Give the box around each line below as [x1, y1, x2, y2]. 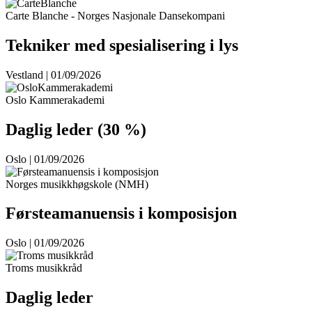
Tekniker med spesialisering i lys [6, 36, 238, 54]
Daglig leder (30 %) [6, 120, 146, 139]
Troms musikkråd [6, 262, 82, 274]
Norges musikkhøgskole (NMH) [6, 178, 148, 190]
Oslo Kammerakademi [6, 93, 104, 106]
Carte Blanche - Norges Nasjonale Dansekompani [6, 9, 225, 22]
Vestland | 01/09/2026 [6, 68, 101, 81]
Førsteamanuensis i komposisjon [6, 204, 237, 223]
